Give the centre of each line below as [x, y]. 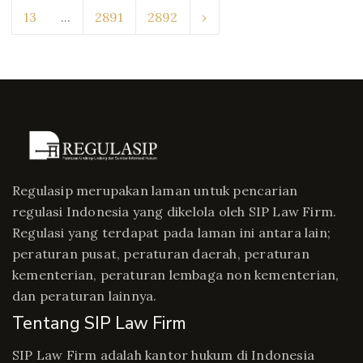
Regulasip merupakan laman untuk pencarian [155, 190]
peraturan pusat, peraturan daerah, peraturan [161, 254]
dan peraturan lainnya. [85, 296]
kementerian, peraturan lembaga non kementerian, [176, 275]
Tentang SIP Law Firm [99, 323]
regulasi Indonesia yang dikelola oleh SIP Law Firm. [175, 211]
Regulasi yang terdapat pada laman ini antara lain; [172, 233]
